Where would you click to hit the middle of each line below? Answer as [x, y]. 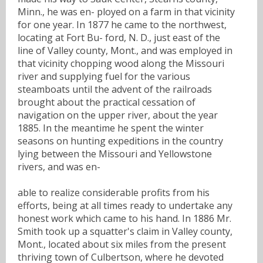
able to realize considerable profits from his [114, 192]
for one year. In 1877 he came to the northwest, [122, 24]
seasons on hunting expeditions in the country [120, 141]
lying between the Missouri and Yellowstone [115, 154]
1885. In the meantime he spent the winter [111, 128]
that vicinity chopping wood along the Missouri [121, 63]
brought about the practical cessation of [107, 102]
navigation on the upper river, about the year [118, 115]
